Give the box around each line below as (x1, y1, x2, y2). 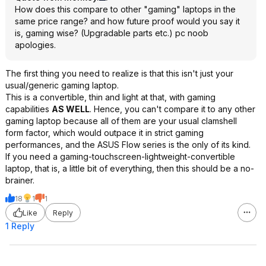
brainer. (5, 175, 34, 185)
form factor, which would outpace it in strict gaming (5, 128, 204, 138)
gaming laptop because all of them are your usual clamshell (5, 116, 237, 126)
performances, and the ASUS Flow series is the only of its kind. (5, 140, 251, 150)
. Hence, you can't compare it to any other (90, 104, 255, 114)
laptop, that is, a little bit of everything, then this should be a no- (5, 163, 254, 173)
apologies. (15, 40, 56, 50)
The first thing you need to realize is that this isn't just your (5, 68, 233, 78)
